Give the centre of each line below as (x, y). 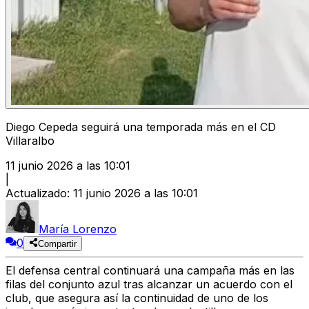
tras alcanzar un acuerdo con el (206, 285)
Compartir (58, 244)
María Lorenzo (78, 229)
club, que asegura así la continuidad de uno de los (137, 298)
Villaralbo (30, 141)
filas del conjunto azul (63, 285)
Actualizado (36, 193)
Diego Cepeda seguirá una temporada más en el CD (141, 127)
